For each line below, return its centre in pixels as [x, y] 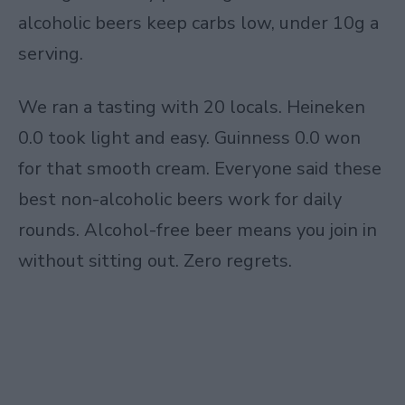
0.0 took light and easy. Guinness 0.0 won [189, 138]
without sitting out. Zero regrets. [155, 261]
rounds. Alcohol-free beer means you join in [198, 231]
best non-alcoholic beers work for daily [180, 200]
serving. [51, 53]
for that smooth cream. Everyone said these [200, 169]
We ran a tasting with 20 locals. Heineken [192, 108]
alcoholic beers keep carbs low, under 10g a [198, 23]
